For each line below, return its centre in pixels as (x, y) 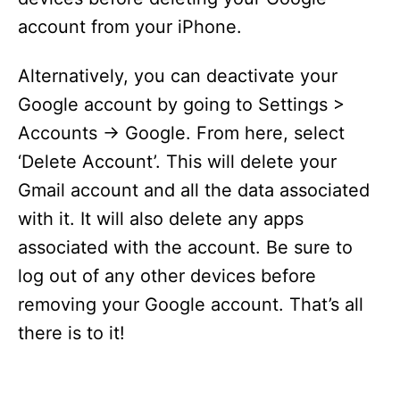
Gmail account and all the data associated (194, 190)
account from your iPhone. (130, 27)
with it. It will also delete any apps (161, 219)
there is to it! (71, 333)
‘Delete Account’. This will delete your (177, 162)
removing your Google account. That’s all (191, 304)
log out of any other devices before (167, 276)
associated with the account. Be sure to (185, 247)
